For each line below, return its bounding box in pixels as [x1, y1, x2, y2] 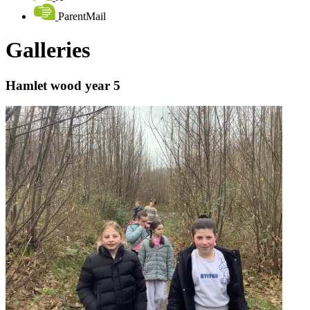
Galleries [6, 37, 90, 63]
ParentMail [58, 10, 106, 22]
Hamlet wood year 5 [6, 77, 120, 93]
